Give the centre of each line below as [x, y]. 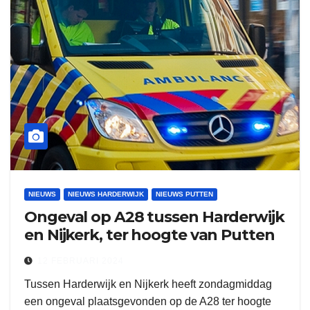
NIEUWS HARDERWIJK [106, 194]
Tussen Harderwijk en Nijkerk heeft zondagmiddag [148, 284]
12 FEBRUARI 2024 [81, 261]
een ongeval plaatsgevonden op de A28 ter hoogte [148, 301]
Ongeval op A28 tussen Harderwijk [154, 217]
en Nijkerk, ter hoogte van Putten [149, 235]
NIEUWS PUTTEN [184, 194]
